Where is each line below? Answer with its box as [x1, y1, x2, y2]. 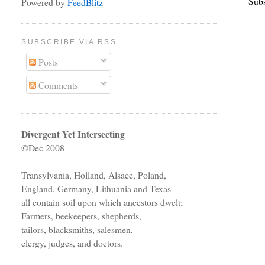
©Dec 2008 [21, 141, 65, 154]
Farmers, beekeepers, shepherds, [21, 209, 142, 222]
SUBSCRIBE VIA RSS [21, 38, 117, 47]
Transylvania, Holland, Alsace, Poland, [21, 169, 167, 182]
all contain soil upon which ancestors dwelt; [21, 196, 183, 209]
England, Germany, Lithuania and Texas [21, 182, 172, 195]
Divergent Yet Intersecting [21, 127, 125, 141]
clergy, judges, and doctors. [21, 237, 124, 250]
